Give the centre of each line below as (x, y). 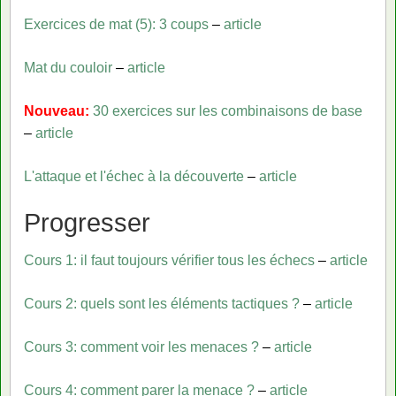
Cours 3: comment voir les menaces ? (141, 347)
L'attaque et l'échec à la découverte (134, 176)
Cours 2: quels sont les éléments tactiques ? (162, 304)
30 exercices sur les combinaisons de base (228, 110)
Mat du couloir (68, 67)
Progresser (87, 222)
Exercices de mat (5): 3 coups (116, 24)
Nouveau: (58, 110)
